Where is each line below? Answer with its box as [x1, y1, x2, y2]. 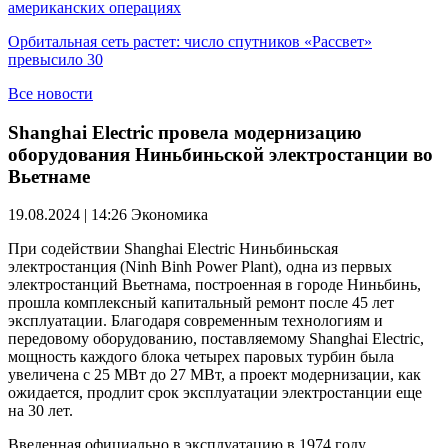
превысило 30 [8, 51, 103, 68]
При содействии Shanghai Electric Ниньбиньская [8, 240, 338, 258]
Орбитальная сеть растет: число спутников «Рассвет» [8, 33, 372, 50]
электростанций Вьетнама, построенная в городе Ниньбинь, [8, 276, 421, 294]
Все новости [8, 85, 93, 102]
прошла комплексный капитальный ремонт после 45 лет [8, 294, 394, 312]
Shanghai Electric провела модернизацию [8, 121, 362, 143]
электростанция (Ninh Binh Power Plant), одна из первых [8, 258, 392, 276]
